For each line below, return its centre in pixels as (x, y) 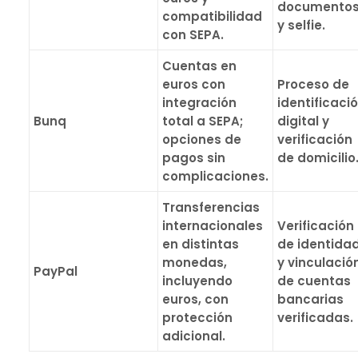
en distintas (201, 244)
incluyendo (197, 281)
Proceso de (313, 84)
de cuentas (314, 281)
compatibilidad (212, 16)
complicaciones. (215, 176)
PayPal (56, 271)
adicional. (194, 336)
